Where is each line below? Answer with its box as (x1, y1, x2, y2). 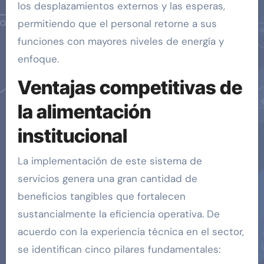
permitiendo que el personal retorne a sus (17, 17, 217, 31)
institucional (17, 124, 127, 148)
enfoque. (17, 52, 59, 66)
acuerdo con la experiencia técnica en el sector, (17, 225, 244, 238)
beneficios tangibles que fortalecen (17, 189, 186, 203)
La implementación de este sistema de (17, 154, 202, 167)
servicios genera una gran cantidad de (17, 171, 197, 185)
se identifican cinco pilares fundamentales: (17, 242, 220, 256)
